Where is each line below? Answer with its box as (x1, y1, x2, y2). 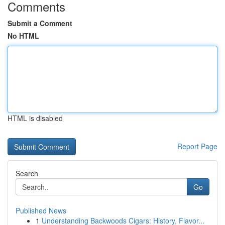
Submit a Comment (8, 18, 72, 28)
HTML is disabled (8, 113, 63, 123)
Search (16, 168, 38, 178)
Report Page (177, 141, 217, 151)
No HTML (8, 31, 39, 41)
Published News (16, 205, 66, 215)
